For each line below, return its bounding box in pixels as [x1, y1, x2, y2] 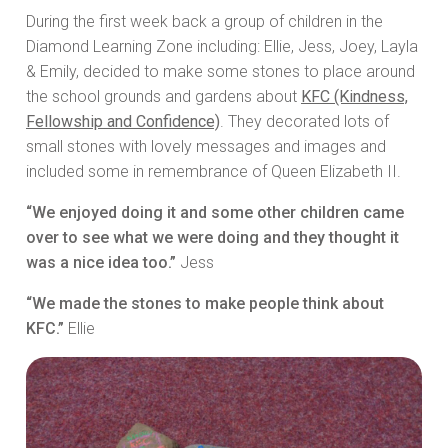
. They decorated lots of [220, 112, 389, 132]
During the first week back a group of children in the [26, 12, 383, 32]
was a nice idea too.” [26, 253, 176, 273]
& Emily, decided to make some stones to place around [26, 62, 415, 82]
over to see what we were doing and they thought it [26, 228, 399, 248]
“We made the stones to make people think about [26, 294, 384, 314]
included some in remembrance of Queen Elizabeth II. [26, 162, 401, 182]
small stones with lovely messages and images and [26, 137, 386, 157]
